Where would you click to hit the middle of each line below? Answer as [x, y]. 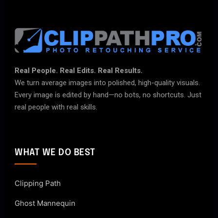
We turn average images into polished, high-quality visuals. [107, 83]
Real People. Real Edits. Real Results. [79, 71]
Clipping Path [38, 183]
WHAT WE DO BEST [55, 153]
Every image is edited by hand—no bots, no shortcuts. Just [108, 95]
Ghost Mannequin [45, 203]
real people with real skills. [56, 107]
